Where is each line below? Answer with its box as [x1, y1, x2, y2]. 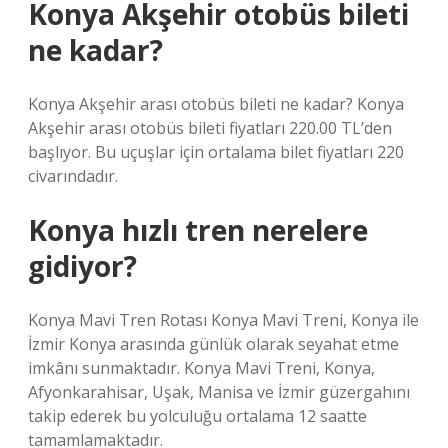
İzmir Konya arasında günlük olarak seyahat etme [28, 333, 399, 355]
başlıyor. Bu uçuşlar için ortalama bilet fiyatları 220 [28, 141, 404, 163]
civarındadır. [28, 165, 118, 187]
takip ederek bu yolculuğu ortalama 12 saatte [28, 405, 367, 427]
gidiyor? [28, 247, 137, 285]
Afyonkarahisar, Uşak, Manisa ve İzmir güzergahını [28, 381, 410, 403]
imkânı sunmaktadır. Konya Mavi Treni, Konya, [28, 357, 375, 379]
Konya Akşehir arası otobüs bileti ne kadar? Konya [28, 93, 404, 115]
